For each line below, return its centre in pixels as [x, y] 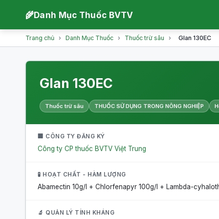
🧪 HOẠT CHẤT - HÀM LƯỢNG [82, 175]
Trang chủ [40, 38]
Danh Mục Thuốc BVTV [84, 15]
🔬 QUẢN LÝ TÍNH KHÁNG [76, 213]
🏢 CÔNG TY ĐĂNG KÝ [71, 136]
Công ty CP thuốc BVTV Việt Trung [92, 149]
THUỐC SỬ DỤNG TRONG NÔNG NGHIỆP [149, 106]
